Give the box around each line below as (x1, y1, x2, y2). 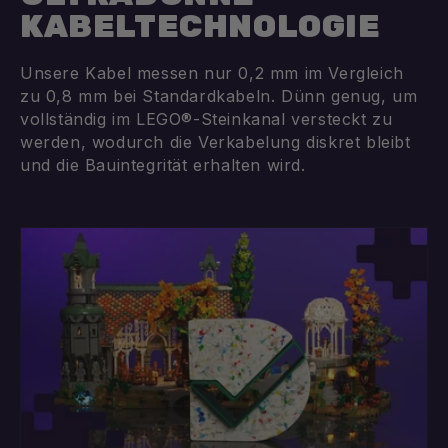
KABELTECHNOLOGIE (20, 7, 381, 46)
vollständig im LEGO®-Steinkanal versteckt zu (20, 109, 393, 130)
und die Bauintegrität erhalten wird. (20, 155, 306, 176)
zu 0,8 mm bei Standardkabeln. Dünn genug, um (20, 86, 418, 107)
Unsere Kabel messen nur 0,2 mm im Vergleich (20, 63, 404, 84)
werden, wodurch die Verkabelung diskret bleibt (20, 132, 411, 153)
